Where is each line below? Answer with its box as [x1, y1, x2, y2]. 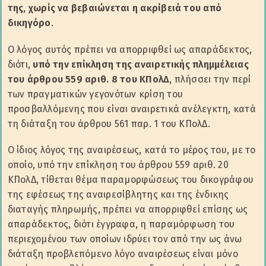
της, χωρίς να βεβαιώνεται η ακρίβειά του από [7, 2, 222, 14]
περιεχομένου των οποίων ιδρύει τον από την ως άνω [7, 233, 242, 245]
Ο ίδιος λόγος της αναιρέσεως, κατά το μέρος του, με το [7, 144, 256, 156]
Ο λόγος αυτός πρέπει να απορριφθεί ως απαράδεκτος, [7, 43, 252, 55]
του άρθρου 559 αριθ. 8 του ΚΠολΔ [7, 73, 170, 85]
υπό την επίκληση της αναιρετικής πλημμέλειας [33, 58, 249, 70]
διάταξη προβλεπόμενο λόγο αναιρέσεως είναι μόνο [7, 248, 238, 259]
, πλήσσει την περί [169, 73, 251, 85]
